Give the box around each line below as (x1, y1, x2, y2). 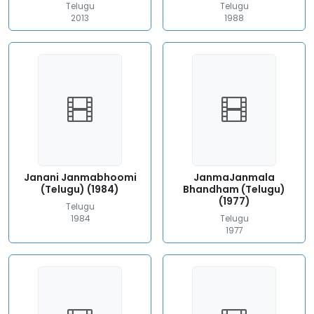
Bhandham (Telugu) (183, 182, 285, 196)
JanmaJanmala (193, 170, 275, 184)
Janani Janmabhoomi (23, 170, 137, 184)
